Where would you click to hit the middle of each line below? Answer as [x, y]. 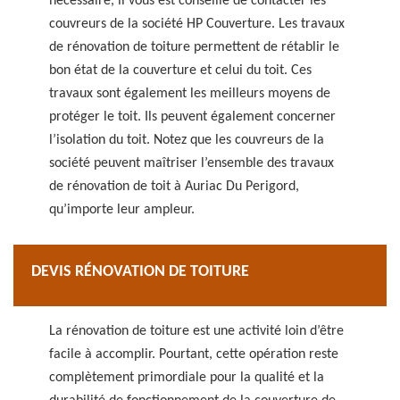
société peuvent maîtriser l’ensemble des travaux [192, 163]
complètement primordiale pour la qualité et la [187, 378]
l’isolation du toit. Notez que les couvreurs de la [187, 140]
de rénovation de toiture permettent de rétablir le [194, 47]
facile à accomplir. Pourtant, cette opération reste [194, 354]
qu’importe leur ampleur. [122, 210]
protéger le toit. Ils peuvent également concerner [192, 117]
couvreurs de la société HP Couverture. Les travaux [197, 24]
